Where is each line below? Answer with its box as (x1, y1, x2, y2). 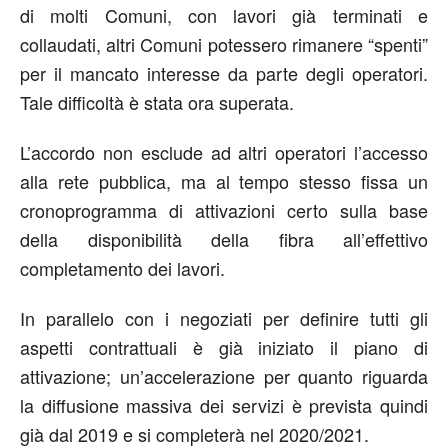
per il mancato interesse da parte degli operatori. (20, 60, 428, 86)
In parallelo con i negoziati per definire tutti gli (20, 305, 428, 331)
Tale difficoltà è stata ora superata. (20, 89, 294, 115)
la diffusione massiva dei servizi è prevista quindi (20, 392, 428, 418)
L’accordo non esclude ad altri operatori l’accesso (20, 139, 428, 165)
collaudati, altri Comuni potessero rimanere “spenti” (20, 31, 428, 57)
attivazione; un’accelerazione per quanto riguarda (20, 363, 428, 389)
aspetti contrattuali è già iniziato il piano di (20, 334, 428, 360)
